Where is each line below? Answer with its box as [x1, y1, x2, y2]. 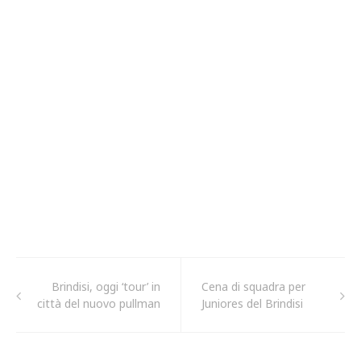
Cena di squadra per [201, 279, 305, 295]
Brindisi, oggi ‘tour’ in [52, 279, 160, 295]
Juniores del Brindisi [201, 296, 303, 312]
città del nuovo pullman [37, 296, 160, 312]
